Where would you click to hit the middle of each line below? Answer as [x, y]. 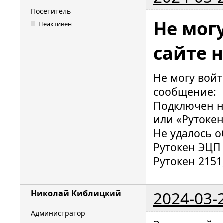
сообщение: [185, 91]
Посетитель [51, 11]
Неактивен [55, 24]
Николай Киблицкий [76, 193]
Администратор [58, 213]
